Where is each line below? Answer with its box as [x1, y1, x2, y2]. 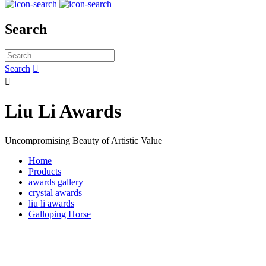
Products [28, 166, 61, 176]
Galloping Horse [28, 208, 91, 219]
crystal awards [28, 187, 82, 198]
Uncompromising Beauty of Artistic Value [5, 135, 162, 145]
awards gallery [28, 176, 83, 187]
